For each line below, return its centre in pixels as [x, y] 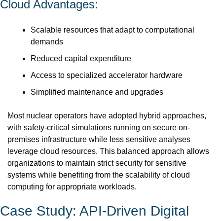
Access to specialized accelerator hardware [107, 75]
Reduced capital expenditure [81, 58]
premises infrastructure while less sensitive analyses [99, 139]
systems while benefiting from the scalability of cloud [99, 175]
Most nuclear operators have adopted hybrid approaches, [107, 116]
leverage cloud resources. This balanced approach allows [108, 151]
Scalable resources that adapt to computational [112, 30]
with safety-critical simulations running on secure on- [99, 128]
